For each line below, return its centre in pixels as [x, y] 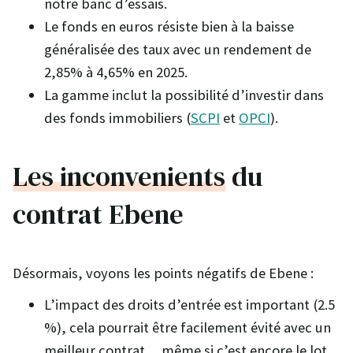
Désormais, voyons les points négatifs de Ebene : [163, 273]
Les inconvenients [119, 176]
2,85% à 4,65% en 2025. [116, 72]
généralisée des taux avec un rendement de [178, 49]
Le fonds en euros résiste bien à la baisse [169, 26]
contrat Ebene [98, 214]
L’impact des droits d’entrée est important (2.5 [190, 304]
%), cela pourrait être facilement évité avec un [188, 327]
